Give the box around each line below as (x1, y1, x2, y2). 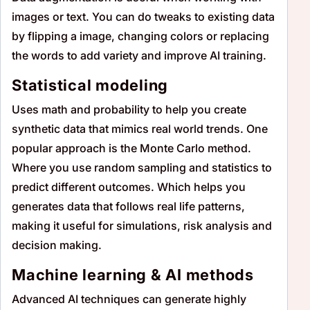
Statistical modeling (12, 75, 168, 94)
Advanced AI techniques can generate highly (12, 291, 246, 306)
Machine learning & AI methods (12, 265, 254, 284)
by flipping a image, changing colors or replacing (12, 28, 269, 43)
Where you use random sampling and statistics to (12, 160, 272, 174)
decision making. (12, 237, 102, 252)
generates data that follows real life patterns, (12, 199, 245, 213)
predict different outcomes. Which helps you (12, 179, 246, 194)
